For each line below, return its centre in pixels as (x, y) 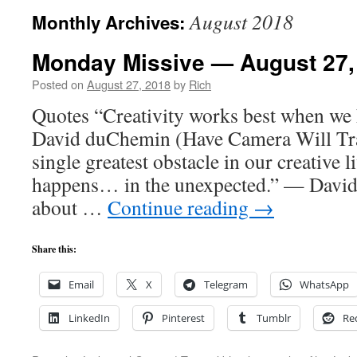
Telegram (226, 284)
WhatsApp (324, 284)
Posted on (58, 84)
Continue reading (180, 207)
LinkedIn (89, 318)
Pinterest (183, 318)
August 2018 (241, 22)
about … (70, 207)
